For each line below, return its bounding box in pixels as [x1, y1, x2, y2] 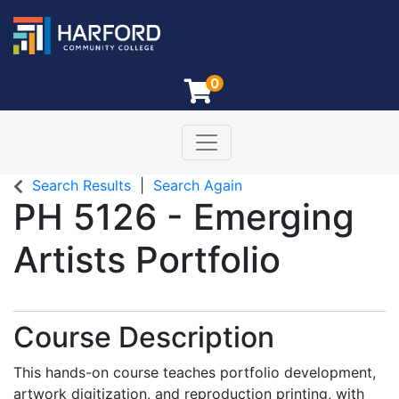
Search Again [153, 176, 242, 194]
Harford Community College [159, 144, 395, 166]
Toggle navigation [192, 126, 342, 148]
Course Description [13, 320, 274, 354]
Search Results [32, 176, 131, 194]
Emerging [193, 195, 354, 239]
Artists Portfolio [13, 238, 281, 281]
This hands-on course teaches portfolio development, [13, 363, 376, 381]
